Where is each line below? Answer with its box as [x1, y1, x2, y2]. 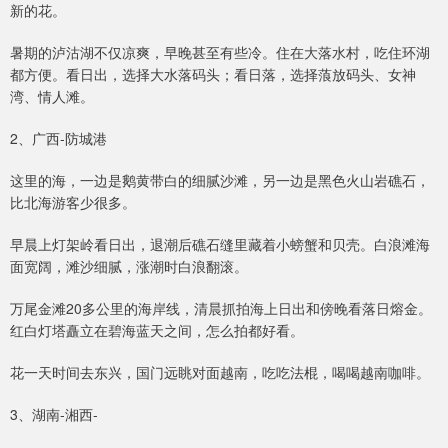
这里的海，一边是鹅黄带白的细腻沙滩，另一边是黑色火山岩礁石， [10, 170, 430, 191]
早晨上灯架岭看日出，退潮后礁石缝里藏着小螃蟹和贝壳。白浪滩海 [10, 234, 430, 255]
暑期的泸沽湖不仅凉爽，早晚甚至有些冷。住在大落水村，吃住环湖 [10, 42, 430, 63]
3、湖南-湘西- [10, 404, 98, 425]
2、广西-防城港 [10, 128, 107, 149]
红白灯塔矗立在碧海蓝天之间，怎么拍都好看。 [10, 320, 304, 341]
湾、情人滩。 [10, 86, 94, 107]
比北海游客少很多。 [10, 192, 136, 213]
